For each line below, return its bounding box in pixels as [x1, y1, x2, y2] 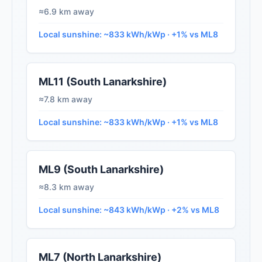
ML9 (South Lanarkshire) [39, 163, 164, 176]
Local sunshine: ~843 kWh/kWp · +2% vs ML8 [39, 205, 219, 215]
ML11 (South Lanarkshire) [39, 75, 167, 88]
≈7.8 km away [39, 94, 92, 105]
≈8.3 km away [39, 182, 94, 192]
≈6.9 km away [39, 6, 94, 17]
